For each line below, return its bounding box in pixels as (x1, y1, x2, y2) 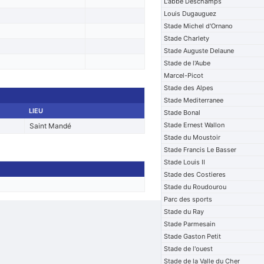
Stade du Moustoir (164, 133, 221, 141)
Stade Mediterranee (164, 96, 224, 104)
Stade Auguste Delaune (164, 47, 235, 55)
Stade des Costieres (164, 170, 226, 179)
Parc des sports (164, 195, 213, 203)
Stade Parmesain (164, 220, 216, 228)
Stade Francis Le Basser (164, 146, 237, 154)
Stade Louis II (164, 158, 206, 166)
